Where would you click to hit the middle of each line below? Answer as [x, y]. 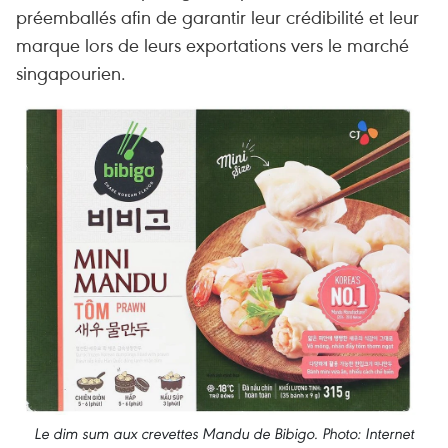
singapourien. [71, 72]
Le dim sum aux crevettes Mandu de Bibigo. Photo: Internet [224, 433]
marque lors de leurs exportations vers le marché [212, 44]
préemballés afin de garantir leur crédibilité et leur [217, 16]
